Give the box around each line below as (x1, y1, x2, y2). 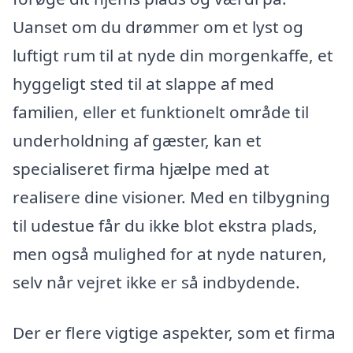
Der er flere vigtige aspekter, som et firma (13, 321, 336, 344)
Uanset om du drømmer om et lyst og (13, 15, 303, 38)
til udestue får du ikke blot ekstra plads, (13, 214, 318, 236)
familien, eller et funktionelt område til (13, 100, 309, 123)
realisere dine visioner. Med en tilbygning (13, 185, 330, 208)
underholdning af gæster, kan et (13, 128, 262, 151)
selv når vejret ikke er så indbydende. (13, 270, 300, 293)
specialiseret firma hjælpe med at (13, 157, 269, 180)
